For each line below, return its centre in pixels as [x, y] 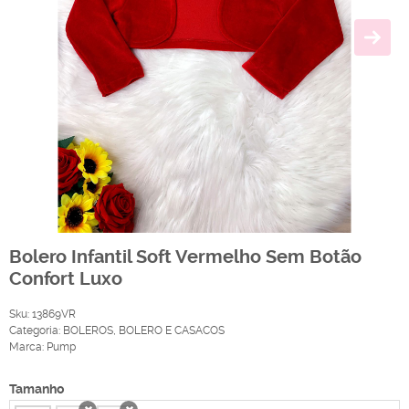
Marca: [28, 347]
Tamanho [37, 389]
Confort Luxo [66, 279]
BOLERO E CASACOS [172, 331]
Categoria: [35, 331]
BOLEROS [88, 331]
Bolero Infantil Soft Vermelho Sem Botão [185, 257]
